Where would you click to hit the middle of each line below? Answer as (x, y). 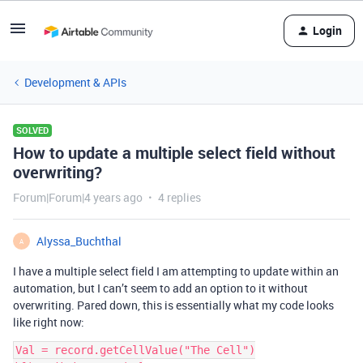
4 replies (179, 197)
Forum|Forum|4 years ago (78, 197)
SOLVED (32, 130)
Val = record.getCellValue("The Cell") (135, 350)
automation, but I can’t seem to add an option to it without (160, 288)
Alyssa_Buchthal (79, 241)
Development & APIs (75, 82)
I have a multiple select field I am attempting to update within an (176, 271)
